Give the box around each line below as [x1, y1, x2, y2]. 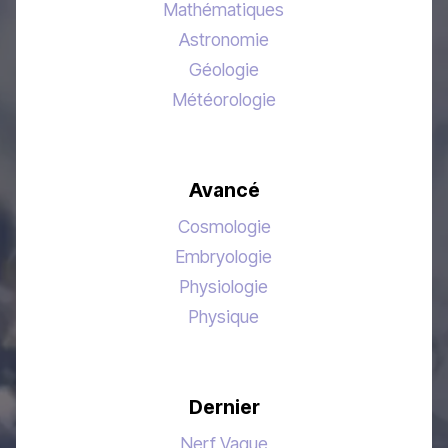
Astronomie [179, 29, 269, 51]
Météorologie [172, 89, 276, 111]
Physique [189, 306, 259, 328]
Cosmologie [177, 216, 271, 238]
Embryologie [176, 246, 272, 268]
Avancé [188, 178, 260, 203]
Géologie [189, 59, 259, 81]
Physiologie [180, 276, 268, 298]
